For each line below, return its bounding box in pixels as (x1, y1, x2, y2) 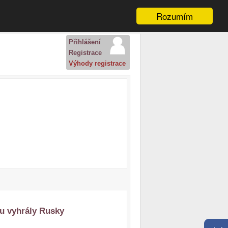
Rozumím (156, 10, 193, 22)
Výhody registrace (69, 60, 126, 67)
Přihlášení (69, 38, 101, 46)
